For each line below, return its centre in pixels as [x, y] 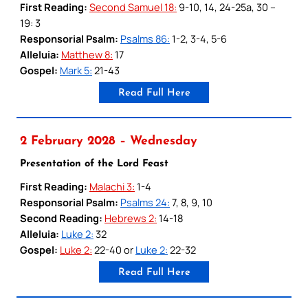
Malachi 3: [112, 186]
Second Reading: [61, 218]
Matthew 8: [87, 54]
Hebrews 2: [131, 218]
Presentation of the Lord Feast [94, 164]
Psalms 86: [145, 38]
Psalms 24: [145, 202]
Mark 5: [76, 70]
